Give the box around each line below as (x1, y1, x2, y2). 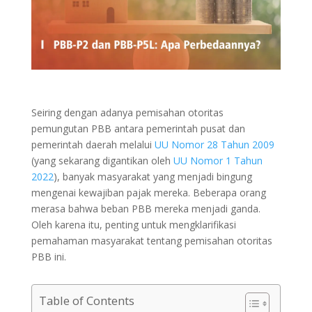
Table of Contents (38, 292, 134, 309)
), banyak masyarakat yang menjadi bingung (53, 169, 252, 183)
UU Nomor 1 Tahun (173, 153, 263, 167)
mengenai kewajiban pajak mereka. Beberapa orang (31, 185, 266, 199)
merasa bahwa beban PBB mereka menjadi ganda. (31, 201, 260, 215)
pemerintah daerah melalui (31, 137, 155, 151)
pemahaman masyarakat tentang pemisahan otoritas (31, 233, 272, 247)
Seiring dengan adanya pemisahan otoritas (31, 105, 224, 119)
